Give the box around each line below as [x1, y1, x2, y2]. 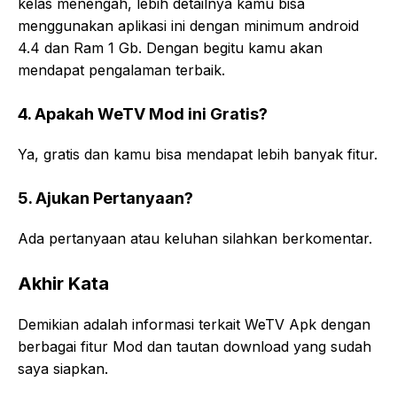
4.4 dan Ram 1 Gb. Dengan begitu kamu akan [18, 38, 323, 57]
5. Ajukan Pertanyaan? [18, 188, 193, 207]
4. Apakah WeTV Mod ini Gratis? [18, 104, 268, 123]
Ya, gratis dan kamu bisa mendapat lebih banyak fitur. [18, 144, 378, 163]
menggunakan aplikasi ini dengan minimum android [18, 16, 359, 35]
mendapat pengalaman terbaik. [18, 60, 225, 79]
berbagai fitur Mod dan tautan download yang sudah [18, 337, 371, 355]
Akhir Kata [18, 272, 109, 294]
